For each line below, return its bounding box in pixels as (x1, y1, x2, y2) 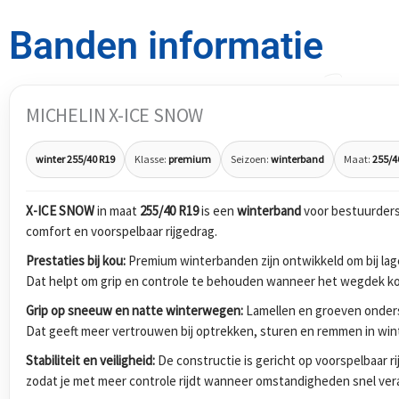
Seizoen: (231, 151, 271, 166)
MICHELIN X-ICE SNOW (26, 102, 204, 128)
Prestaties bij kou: (26, 251, 126, 269)
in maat (94, 201, 140, 219)
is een (199, 201, 237, 219)
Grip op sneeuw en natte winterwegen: (26, 301, 243, 319)
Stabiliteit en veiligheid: (26, 351, 155, 369)
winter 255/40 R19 (36, 151, 115, 166)
